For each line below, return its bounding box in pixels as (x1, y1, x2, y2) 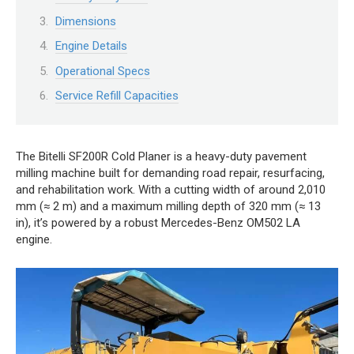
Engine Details (55, 39, 127, 53)
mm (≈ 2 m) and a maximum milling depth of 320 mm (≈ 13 (16, 198, 321, 213)
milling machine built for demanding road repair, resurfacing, (16, 165, 325, 180)
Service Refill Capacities (55, 88, 179, 103)
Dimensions (55, 13, 116, 28)
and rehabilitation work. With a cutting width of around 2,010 (16, 182, 326, 197)
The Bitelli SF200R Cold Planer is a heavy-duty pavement (16, 149, 307, 164)
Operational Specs (55, 63, 150, 78)
